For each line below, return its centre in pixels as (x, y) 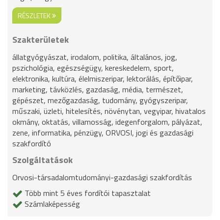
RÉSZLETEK (35, 16)
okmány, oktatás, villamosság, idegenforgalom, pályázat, (107, 122)
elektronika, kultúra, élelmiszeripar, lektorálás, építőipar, (103, 79)
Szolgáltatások (42, 160)
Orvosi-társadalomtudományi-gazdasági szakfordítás (102, 178)
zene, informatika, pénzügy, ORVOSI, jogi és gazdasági (103, 133)
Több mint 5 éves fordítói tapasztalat (87, 193)
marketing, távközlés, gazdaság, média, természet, (98, 90)
